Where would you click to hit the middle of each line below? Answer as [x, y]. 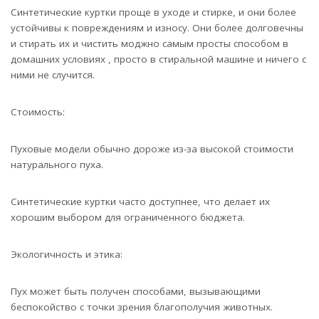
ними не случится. [53, 75]
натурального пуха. [57, 165]
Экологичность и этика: [67, 255]
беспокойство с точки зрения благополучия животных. [142, 307]
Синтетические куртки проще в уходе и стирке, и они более [153, 12]
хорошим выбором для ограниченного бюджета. [128, 218]
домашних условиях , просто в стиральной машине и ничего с [158, 59]
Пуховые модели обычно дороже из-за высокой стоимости [152, 149]
